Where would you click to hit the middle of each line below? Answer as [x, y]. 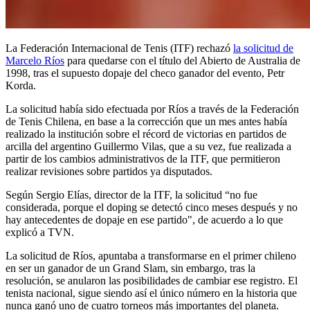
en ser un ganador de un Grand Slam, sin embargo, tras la [130, 268]
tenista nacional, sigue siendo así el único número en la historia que [151, 293]
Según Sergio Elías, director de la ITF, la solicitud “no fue [131, 194]
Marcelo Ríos [35, 60]
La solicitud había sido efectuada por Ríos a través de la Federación [152, 109]
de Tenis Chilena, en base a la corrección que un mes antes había [146, 121]
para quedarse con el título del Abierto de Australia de [182, 60]
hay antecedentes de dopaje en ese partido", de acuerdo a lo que [144, 219]
